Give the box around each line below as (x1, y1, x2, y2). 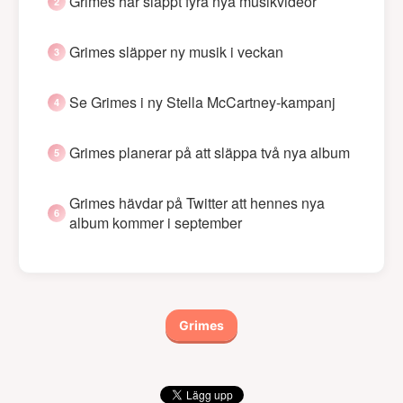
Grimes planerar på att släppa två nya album (69, 142, 350, 164)
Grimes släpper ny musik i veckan (69, 41, 283, 63)
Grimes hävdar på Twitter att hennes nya (69, 193, 325, 214)
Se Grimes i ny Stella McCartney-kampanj (69, 92, 336, 113)
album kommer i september (69, 212, 242, 234)
